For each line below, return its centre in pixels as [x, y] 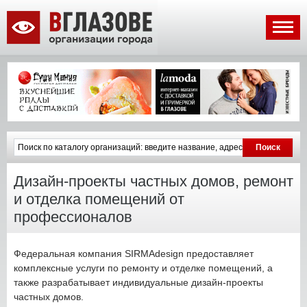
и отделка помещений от [99, 199]
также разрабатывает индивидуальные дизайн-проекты [138, 282]
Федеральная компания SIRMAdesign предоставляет [134, 253]
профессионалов [73, 217]
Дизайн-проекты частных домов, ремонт [153, 181]
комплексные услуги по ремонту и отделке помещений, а [143, 268]
